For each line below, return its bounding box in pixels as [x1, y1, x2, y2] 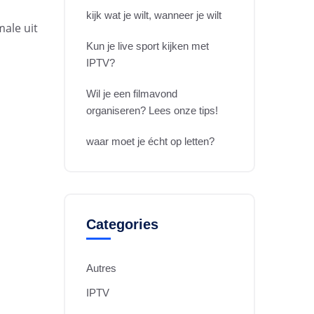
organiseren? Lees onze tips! [86, 104, 218, 116]
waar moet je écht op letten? [86, 135, 214, 147]
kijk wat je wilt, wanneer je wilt [86, 9, 221, 21]
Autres [86, 262, 116, 274]
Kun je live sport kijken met [86, 40, 209, 52]
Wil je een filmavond [86, 88, 177, 100]
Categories [86, 217, 158, 232]
